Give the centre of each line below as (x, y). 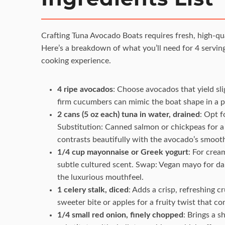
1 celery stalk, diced (93, 190)
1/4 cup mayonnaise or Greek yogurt (123, 152)
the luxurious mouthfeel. (100, 177)
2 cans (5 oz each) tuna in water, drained (128, 114)
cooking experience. (76, 61)
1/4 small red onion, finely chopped (120, 215)
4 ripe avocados (85, 89)
